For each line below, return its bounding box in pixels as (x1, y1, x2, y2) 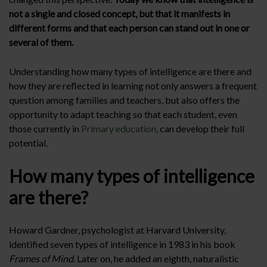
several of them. (9, 36, 73, 48)
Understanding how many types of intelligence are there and (9, 66, 252, 77)
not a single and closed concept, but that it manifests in (9, 8, 230, 19)
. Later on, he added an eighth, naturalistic (73, 253, 239, 264)
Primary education (81, 123, 156, 134)
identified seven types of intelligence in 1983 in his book (9, 238, 235, 250)
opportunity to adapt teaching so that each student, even (9, 108, 237, 120)
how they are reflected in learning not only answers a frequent (9, 80, 257, 91)
